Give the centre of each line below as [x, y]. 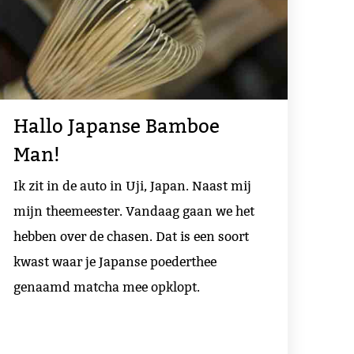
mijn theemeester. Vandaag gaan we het [134, 211]
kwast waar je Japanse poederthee [115, 262]
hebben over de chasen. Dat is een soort [132, 236]
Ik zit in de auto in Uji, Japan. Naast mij [133, 186]
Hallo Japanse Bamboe [117, 127]
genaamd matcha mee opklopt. [107, 287]
